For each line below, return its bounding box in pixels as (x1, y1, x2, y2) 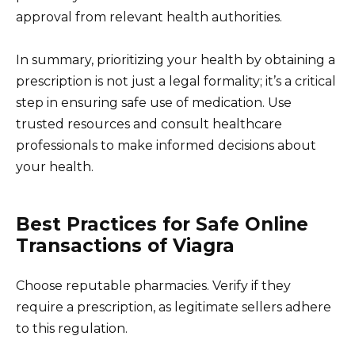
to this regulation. (16, 320, 128, 336)
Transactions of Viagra (16, 234, 235, 257)
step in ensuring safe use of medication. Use (16, 94, 292, 110)
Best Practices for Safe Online (16, 212, 308, 235)
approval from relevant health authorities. (16, 9, 282, 25)
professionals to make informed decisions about (16, 137, 316, 153)
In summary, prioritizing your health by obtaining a (16, 52, 335, 67)
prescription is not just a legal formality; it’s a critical (16, 73, 336, 89)
